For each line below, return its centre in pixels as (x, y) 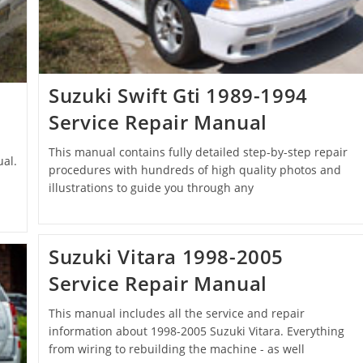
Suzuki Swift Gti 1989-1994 (178, 96)
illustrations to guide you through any (152, 188)
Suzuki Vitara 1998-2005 (167, 257)
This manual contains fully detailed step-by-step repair (199, 152)
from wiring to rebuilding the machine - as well (177, 349)
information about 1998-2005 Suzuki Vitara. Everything (197, 331)
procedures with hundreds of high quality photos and (195, 170)
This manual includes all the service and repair (177, 314)
